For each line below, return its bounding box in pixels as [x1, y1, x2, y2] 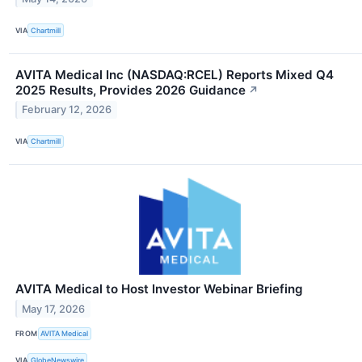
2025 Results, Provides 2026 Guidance [15, 82, 246, 98]
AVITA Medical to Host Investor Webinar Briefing [15, 280, 303, 297]
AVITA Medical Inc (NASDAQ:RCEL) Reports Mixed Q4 [15, 66, 334, 82]
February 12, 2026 [22, 103, 112, 116]
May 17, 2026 [22, 302, 86, 315]
